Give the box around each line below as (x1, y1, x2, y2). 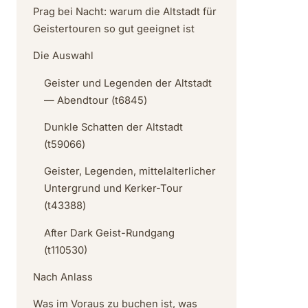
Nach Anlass (33, 271, 93, 284)
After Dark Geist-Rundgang (44, 226, 175, 239)
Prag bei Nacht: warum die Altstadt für (33, 5, 217, 18)
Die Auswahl (33, 49, 93, 63)
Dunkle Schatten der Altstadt (44, 120, 183, 133)
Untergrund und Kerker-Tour (44, 182, 183, 195)
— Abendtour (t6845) (44, 93, 147, 107)
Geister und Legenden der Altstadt (44, 76, 212, 89)
